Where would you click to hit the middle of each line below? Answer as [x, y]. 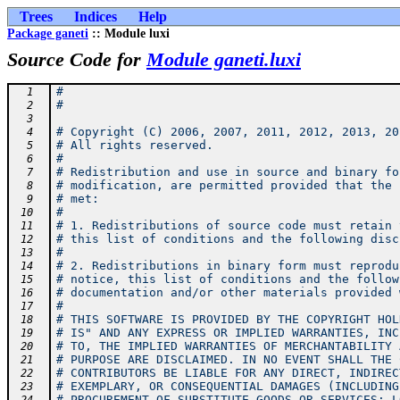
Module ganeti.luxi [224, 59]
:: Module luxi [129, 33]
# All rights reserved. [134, 145]
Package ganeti [48, 33]
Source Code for [77, 59]
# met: [77, 199]
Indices [96, 17]
